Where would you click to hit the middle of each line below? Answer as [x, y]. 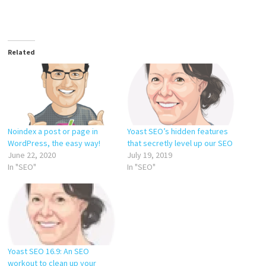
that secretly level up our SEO [180, 143]
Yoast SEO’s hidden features [177, 131]
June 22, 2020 [31, 155]
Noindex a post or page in [53, 131]
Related [21, 52]
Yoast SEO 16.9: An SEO [48, 251]
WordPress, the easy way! [54, 143]
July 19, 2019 [149, 155]
